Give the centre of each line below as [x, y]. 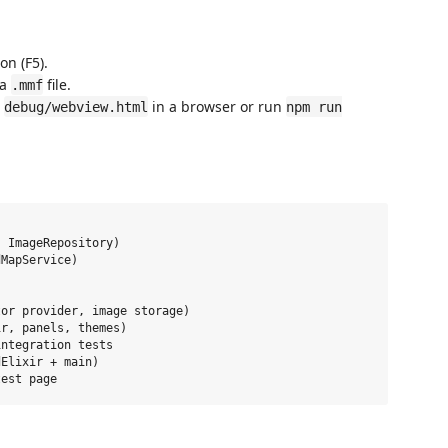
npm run [314, 106]
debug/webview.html [76, 106]
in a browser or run [217, 106]
